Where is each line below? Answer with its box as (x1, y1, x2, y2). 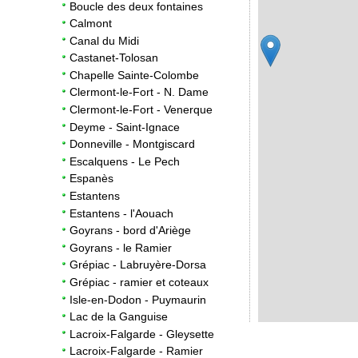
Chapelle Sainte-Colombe (70, 68, 199, 82)
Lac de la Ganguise (70, 310, 168, 324)
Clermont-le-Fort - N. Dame (70, 86, 209, 99)
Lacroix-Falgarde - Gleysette (70, 327, 214, 340)
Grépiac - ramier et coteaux (70, 276, 209, 288)
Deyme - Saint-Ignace (70, 120, 180, 133)
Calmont (70, 17, 112, 30)
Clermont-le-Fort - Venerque (70, 103, 213, 117)
